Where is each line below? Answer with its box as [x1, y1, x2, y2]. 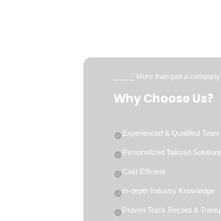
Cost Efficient [122, 167, 165, 176]
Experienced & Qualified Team [122, 129, 220, 137]
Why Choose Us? [113, 90, 214, 107]
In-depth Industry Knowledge [122, 186, 214, 195]
